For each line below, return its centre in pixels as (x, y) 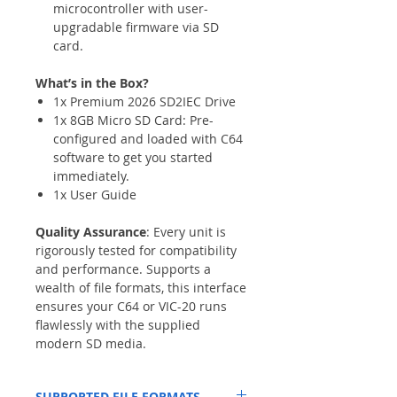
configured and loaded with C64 (148, 138)
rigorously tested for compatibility (136, 250)
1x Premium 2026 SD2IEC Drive (144, 101)
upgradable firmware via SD (136, 27)
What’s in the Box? (92, 82)
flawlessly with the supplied (118, 324)
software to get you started (133, 157)
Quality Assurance (91, 231)
